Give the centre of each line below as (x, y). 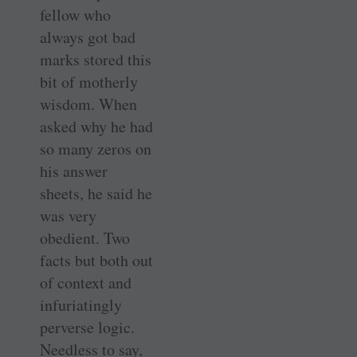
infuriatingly (81, 304)
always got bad (88, 37)
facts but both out (96, 260)
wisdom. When (88, 104)
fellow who (75, 14)
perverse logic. (87, 327)
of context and (86, 282)
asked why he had (96, 126)
